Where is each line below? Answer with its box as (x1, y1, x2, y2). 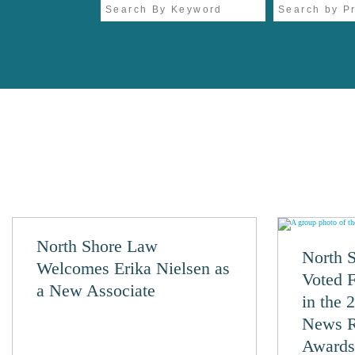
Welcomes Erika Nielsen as (36, 258, 230, 278)
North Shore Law (36, 236, 158, 256)
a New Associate (36, 281, 155, 300)
